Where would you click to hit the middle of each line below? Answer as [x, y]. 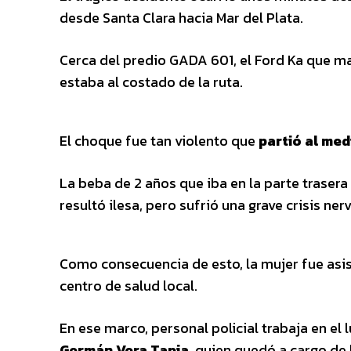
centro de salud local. [128, 286]
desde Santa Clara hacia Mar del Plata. [181, 18]
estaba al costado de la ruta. [151, 82]
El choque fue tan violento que [159, 141]
